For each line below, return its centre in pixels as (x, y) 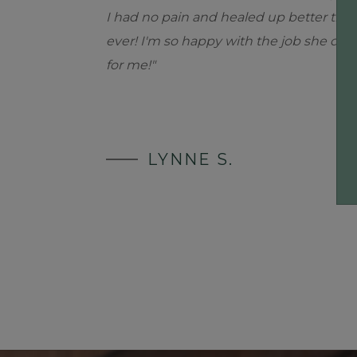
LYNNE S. (190, 159)
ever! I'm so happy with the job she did (228, 41)
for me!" (131, 65)
